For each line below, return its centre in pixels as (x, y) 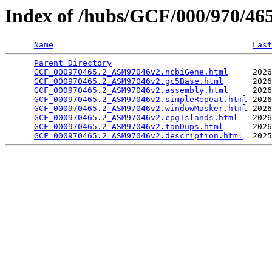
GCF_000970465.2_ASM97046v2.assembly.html (131, 90)
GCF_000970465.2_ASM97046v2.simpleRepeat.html (141, 100)
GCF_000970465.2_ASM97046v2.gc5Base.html (129, 81)
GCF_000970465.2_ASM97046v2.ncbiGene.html (131, 72)
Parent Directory (73, 63)
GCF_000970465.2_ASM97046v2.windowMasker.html (141, 109)
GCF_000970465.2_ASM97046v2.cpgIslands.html (136, 118)
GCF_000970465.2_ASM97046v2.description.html (138, 136)
